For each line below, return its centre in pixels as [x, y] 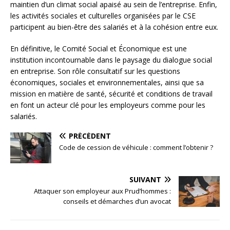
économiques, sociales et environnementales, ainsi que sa [107, 82]
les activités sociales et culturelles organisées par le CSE [103, 15]
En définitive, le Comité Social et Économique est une [99, 48]
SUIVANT [145, 179]
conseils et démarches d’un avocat [117, 201]
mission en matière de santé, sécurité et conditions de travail [111, 93]
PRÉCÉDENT [90, 136]
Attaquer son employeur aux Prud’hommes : [102, 191]
